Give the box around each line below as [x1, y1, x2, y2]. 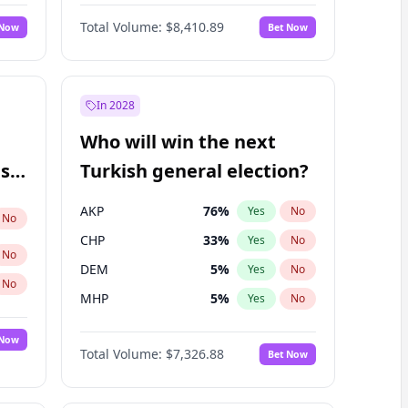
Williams [79, 8, 132, 25]
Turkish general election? [79, 158, 309, 183]
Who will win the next [79, 129, 276, 154]
